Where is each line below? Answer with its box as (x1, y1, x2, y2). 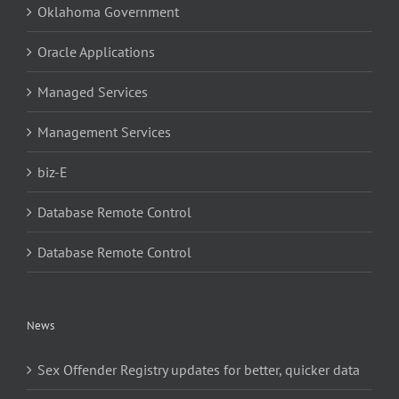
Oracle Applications (37, 42, 155, 61)
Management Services (37, 122, 171, 141)
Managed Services (37, 82, 148, 101)
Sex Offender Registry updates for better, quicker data (37, 360, 360, 379)
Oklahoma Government (37, 2, 179, 20)
